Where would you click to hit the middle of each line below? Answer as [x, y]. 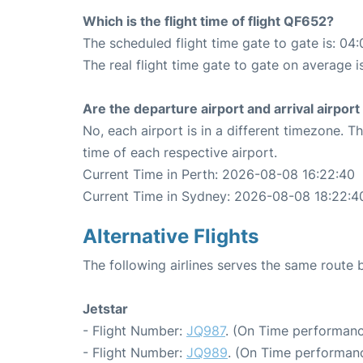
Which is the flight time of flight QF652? [208, 21]
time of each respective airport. [180, 152]
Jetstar [105, 308]
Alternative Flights [171, 236]
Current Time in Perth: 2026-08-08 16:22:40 [219, 174]
